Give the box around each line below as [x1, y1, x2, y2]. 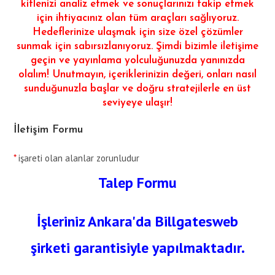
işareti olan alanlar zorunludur [16, 152, 140, 165]
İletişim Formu [14, 124, 83, 136]
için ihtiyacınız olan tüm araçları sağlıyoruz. [36, 13, 239, 24]
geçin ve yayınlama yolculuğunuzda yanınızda [30, 55, 245, 66]
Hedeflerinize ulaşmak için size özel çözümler [32, 27, 243, 38]
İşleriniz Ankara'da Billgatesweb [37, 212, 238, 231]
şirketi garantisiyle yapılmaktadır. [30, 238, 245, 258]
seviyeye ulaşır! [103, 98, 172, 109]
